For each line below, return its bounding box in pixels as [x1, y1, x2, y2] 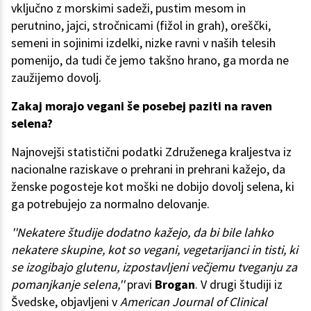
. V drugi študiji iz [195, 276, 283, 293]
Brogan [155, 276, 195, 293]
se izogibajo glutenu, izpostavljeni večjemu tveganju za [11, 259, 297, 276]
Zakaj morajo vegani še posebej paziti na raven [11, 98, 272, 115]
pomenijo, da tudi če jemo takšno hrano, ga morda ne [11, 52, 289, 69]
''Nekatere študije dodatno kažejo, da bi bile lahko [11, 224, 274, 241]
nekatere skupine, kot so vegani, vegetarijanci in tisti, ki [11, 242, 298, 258]
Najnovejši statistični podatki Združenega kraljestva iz [11, 144, 292, 160]
